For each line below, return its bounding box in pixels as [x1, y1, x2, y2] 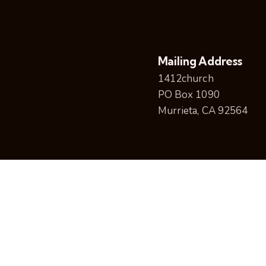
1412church [157, 72, 214, 85]
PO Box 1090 [157, 88, 220, 102]
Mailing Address [157, 54, 242, 68]
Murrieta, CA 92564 [157, 104, 248, 118]
